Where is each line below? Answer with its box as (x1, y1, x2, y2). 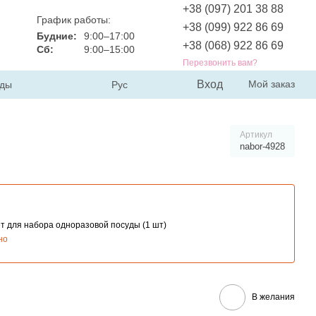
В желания (252, 292, 295, 302)
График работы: (37, 14, 111, 26)
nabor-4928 (240, 141, 285, 152)
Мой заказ (248, 78, 295, 90)
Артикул (240, 130, 272, 140)
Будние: (37, 30, 77, 42)
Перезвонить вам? (183, 57, 257, 68)
